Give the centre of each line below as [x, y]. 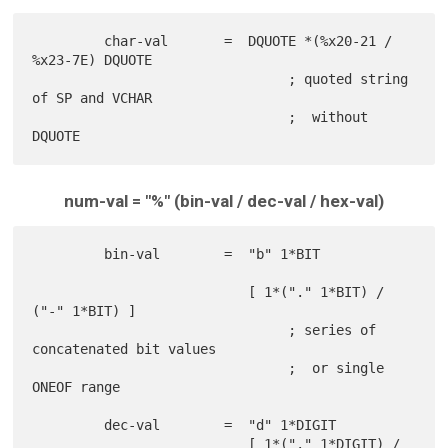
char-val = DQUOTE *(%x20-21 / [68, 40]
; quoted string [160, 78]
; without [160, 116]
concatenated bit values [124, 348]
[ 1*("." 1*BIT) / [140, 291]
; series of [160, 329]
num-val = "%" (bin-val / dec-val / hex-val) [224, 200]
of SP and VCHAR [92, 97]
